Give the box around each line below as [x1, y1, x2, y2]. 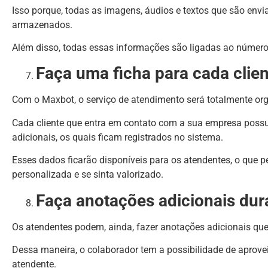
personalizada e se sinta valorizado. [12, 169, 163, 181]
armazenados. [12, 19, 72, 31]
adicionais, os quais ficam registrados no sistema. [12, 131, 223, 143]
